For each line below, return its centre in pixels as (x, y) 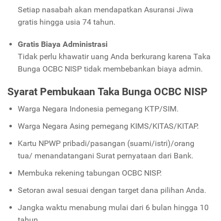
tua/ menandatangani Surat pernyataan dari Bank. (105, 155)
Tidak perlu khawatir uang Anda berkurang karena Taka (114, 56)
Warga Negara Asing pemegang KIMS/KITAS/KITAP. (108, 126)
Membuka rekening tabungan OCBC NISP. (90, 173)
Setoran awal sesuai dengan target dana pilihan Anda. (112, 190)
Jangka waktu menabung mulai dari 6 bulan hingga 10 (113, 207)
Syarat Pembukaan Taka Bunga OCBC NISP (108, 92)
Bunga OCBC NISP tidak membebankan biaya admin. (110, 69)
